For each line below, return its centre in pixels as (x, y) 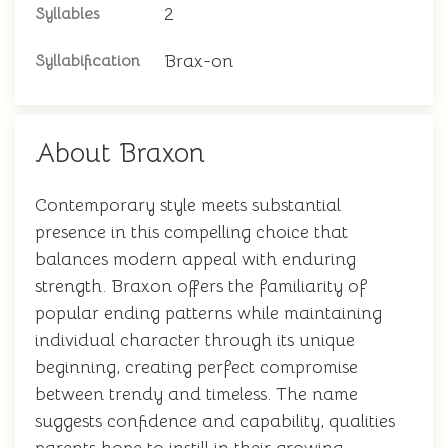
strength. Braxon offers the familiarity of (201, 286)
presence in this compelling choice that (191, 232)
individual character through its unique (195, 340)
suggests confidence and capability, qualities (215, 421)
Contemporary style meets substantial (188, 205)
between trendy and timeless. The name (196, 394)
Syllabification (87, 61)
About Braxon (120, 153)
